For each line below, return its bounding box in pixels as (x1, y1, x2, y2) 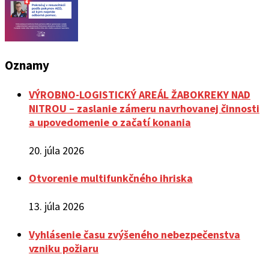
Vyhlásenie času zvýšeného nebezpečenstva (29, 228, 240, 242)
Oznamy (5, 56, 49, 73)
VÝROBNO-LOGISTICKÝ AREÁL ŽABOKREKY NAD (29, 87, 250, 101)
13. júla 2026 (29, 199, 84, 214)
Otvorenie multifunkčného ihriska (29, 171, 193, 186)
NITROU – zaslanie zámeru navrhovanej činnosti (29, 101, 259, 115)
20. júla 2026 (29, 143, 84, 157)
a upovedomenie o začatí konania (29, 115, 191, 129)
